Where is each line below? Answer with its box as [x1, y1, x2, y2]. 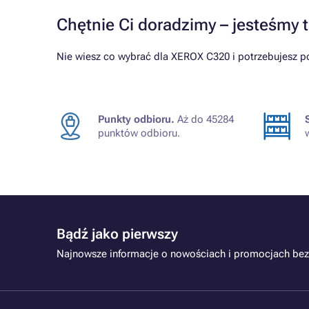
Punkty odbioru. [98, 113, 175, 126]
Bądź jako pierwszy [57, 226, 178, 242]
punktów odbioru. [98, 127, 180, 139]
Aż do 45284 [175, 113, 234, 126]
